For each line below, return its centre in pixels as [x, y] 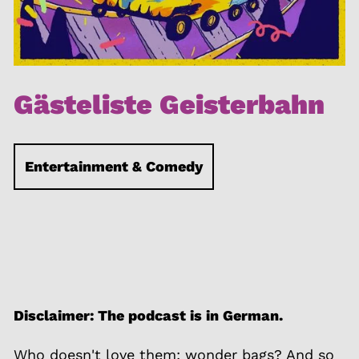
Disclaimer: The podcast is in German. [148, 315]
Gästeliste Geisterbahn [169, 104]
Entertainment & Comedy [114, 166]
